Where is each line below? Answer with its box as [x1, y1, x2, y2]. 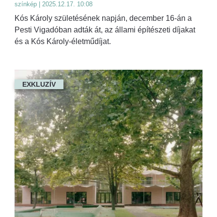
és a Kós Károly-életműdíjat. [15, 37, 111, 46]
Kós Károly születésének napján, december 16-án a [15, 14, 192, 23]
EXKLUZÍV [22, 80, 56, 89]
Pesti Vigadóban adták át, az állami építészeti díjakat [15, 26, 195, 34]
